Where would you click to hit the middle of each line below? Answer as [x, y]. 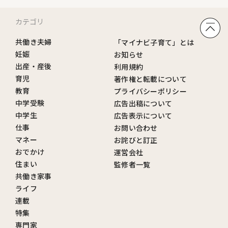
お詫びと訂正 [136, 140]
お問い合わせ [136, 128]
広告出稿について [143, 104]
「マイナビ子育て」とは [154, 42]
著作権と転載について [150, 79]
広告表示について [143, 116]
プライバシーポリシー [150, 91]
